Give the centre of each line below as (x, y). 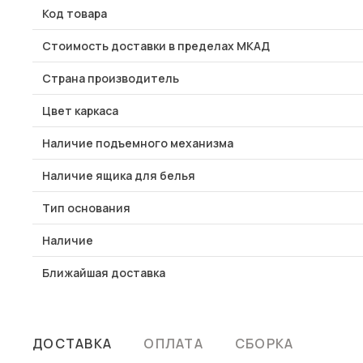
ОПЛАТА (173, 344)
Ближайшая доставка (104, 273)
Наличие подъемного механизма (138, 143)
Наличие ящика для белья (119, 175)
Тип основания (86, 208)
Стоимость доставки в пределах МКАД (156, 46)
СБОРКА (264, 344)
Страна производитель (111, 78)
